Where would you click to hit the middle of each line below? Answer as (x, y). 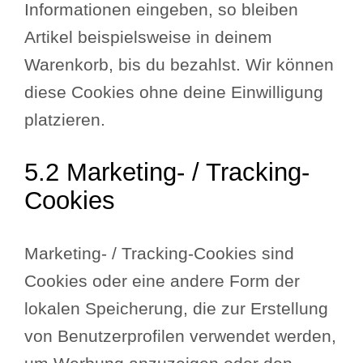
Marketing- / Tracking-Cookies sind (160, 253)
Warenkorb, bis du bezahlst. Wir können (179, 64)
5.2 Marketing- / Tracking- (167, 172)
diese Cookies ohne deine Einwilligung (174, 92)
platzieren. (65, 120)
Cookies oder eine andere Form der (162, 281)
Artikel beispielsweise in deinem (149, 37)
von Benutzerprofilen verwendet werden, (181, 336)
